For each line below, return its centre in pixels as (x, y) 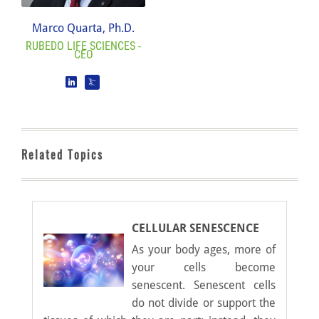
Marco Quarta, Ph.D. (83, 28)
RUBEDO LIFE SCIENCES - (83, 46)
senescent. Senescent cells (204, 285)
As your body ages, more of (204, 249)
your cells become (204, 267)
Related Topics (62, 155)
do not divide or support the (204, 303)
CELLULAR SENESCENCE (196, 228)
